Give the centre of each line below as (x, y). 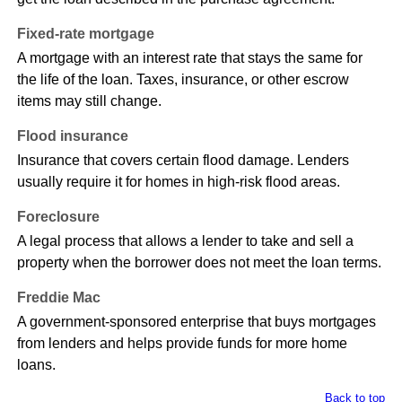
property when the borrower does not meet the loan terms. (199, 263)
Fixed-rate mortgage (85, 34)
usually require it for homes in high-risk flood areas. (178, 182)
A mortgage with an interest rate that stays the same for (189, 58)
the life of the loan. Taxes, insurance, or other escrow (183, 80)
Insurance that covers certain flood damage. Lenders (183, 161)
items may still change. (89, 101)
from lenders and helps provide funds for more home (182, 344)
